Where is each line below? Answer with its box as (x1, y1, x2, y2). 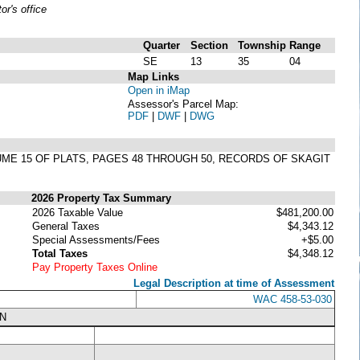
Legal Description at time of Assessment (133, 276, 334, 289)
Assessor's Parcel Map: (128, 97, 239, 110)
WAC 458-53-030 (253, 292, 332, 305)
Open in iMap (128, 84, 190, 96)
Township (238, 39, 286, 51)
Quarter (143, 39, 180, 51)
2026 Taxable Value (32, 206, 123, 219)
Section (190, 39, 228, 51)
